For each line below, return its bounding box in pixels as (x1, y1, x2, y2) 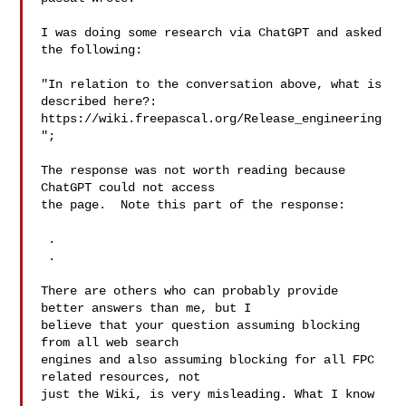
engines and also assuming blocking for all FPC (41, 353, 375, 367)
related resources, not (41, 370, 208, 384)
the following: (41, 43, 143, 57)
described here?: (41, 94, 158, 109)
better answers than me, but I (41, 301, 259, 315)
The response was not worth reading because (41, 163, 346, 178)
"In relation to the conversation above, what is (41, 77, 382, 92)
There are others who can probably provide (41, 284, 339, 298)
